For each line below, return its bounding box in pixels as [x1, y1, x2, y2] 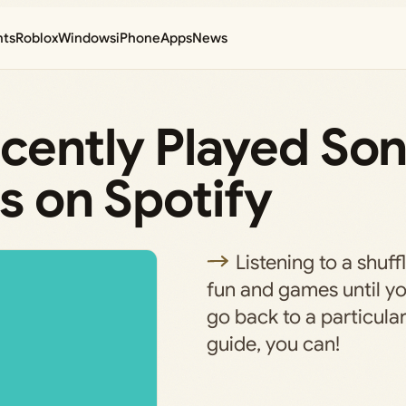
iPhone [116, 30, 161, 46]
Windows [58, 30, 117, 46]
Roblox [15, 30, 59, 46]
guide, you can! [206, 332, 340, 356]
